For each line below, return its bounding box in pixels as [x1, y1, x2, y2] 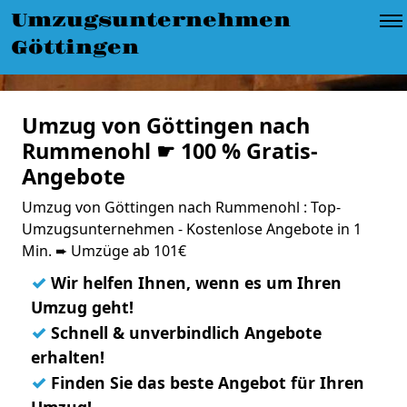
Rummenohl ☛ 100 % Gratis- [22, 136, 318, 165]
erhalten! [31, 346, 104, 368]
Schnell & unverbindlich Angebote [46, 322, 322, 343]
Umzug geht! [31, 296, 134, 318]
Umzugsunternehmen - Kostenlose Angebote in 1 [22, 219, 362, 239]
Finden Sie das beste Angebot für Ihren [46, 372, 364, 393]
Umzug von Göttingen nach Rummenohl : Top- [22, 197, 341, 217]
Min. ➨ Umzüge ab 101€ [22, 241, 186, 261]
